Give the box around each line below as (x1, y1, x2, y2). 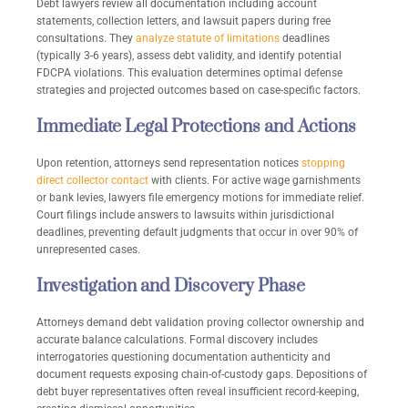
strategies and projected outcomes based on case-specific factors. (36, 84, 361, 97)
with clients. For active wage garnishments (148, 174, 361, 188)
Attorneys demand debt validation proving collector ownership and (36, 316, 364, 330)
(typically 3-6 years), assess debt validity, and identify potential (36, 49, 342, 63)
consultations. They (36, 32, 136, 46)
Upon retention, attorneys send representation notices (36, 157, 301, 170)
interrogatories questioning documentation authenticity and (36, 351, 331, 364)
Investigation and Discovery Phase (36, 275, 305, 299)
